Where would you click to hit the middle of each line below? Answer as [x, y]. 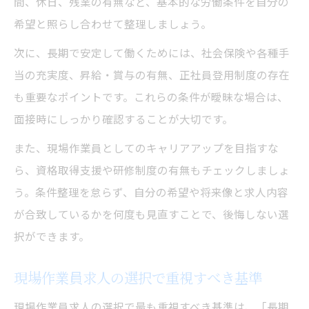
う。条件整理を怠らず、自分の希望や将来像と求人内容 [151, 191]
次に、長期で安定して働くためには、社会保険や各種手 [152, 52]
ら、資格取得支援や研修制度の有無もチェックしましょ [152, 169]
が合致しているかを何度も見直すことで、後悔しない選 [151, 213]
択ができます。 [52, 236]
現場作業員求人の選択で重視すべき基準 [138, 277]
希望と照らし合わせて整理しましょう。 [113, 23]
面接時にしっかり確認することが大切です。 [123, 118]
